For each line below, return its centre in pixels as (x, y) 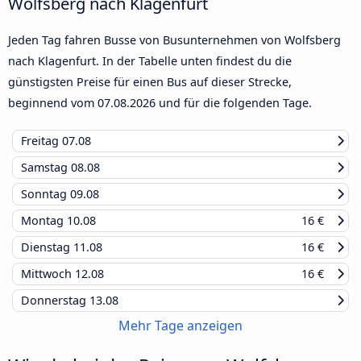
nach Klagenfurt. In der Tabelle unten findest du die (150, 60)
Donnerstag (55, 300)
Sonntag (46, 193)
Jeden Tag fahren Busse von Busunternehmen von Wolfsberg (174, 39)
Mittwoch (48, 273)
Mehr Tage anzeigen (180, 325)
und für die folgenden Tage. (234, 102)
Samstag (46, 167)
